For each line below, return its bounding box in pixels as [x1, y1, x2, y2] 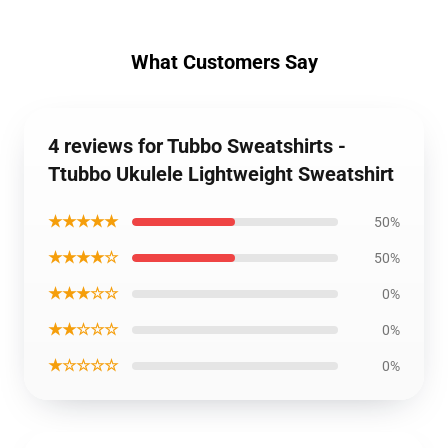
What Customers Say [130, 50, 318, 74]
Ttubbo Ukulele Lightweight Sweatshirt [48, 162, 394, 186]
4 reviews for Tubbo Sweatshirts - [48, 134, 346, 158]
